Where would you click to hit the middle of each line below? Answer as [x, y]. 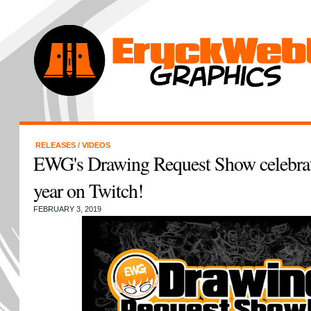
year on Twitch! [88, 190]
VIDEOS [96, 145]
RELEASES [56, 145]
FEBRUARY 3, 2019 [67, 209]
